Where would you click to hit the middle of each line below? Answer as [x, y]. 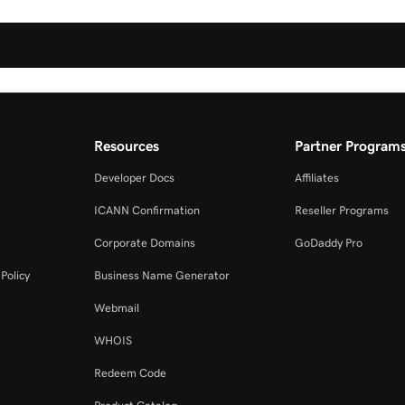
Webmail [117, 307]
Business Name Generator [162, 275]
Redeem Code [131, 372]
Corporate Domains [145, 242]
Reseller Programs [341, 210]
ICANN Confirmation [147, 210]
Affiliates [316, 177]
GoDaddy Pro [328, 242]
